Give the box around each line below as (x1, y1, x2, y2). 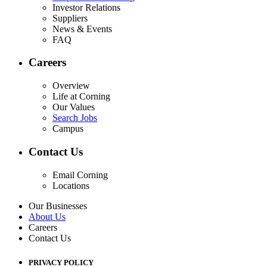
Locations (52, 180, 89, 191)
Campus (52, 123, 83, 134)
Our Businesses (29, 200, 87, 211)
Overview (52, 80, 90, 91)
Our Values (52, 102, 95, 113)
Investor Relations (52, 2, 120, 13)
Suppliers (52, 13, 88, 23)
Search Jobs (52, 113, 97, 123)
